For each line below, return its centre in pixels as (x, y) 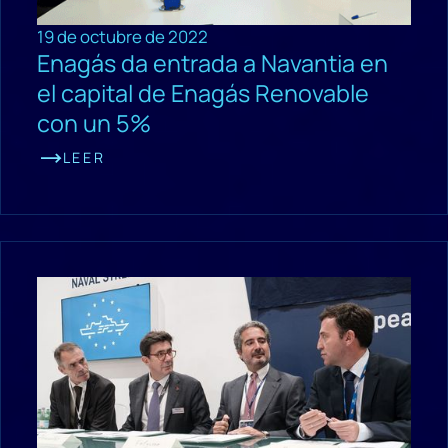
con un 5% (93, 123)
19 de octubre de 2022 (122, 37)
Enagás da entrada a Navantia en (212, 63)
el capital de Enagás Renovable (202, 93)
